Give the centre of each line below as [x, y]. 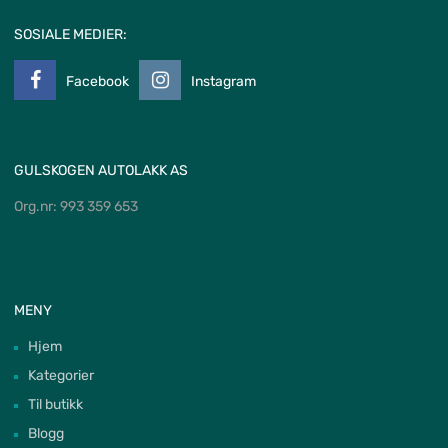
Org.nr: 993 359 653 [76, 207]
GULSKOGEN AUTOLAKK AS [101, 171]
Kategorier [61, 376]
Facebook [97, 82]
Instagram [223, 82]
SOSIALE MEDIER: [70, 35]
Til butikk [55, 405]
